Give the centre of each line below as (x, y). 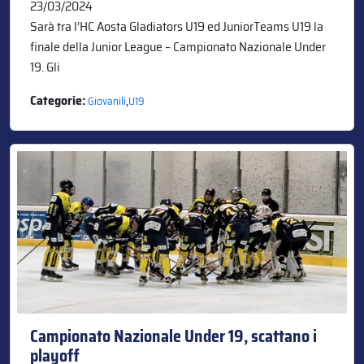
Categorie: (59, 100)
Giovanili (107, 101)
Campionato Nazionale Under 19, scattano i (173, 336)
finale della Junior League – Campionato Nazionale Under (178, 46)
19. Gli (45, 67)
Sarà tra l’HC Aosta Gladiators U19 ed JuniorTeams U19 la (177, 26)
